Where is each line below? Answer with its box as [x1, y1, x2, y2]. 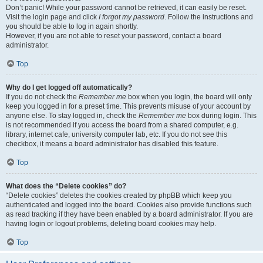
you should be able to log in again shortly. [6, 22, 138, 31]
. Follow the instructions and [164, 13, 253, 21]
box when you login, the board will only [126, 93, 252, 101]
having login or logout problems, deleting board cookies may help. [6, 220, 216, 228]
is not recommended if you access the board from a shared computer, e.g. [6, 121, 238, 129]
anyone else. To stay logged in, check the [6, 112, 139, 120]
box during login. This [186, 112, 257, 120]
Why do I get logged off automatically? [6, 83, 132, 92]
